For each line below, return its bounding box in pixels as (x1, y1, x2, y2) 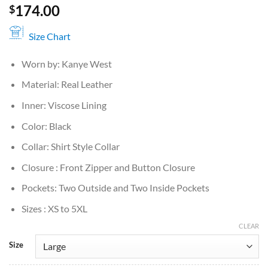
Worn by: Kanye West (21, 57, 112, 69)
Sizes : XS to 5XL (21, 202, 87, 214)
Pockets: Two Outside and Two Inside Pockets (21, 182, 209, 194)
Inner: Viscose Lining (21, 99, 106, 111)
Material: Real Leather (21, 78, 112, 90)
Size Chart (29, 30, 71, 42)
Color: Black (21, 120, 71, 132)
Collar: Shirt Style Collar (21, 141, 120, 153)
